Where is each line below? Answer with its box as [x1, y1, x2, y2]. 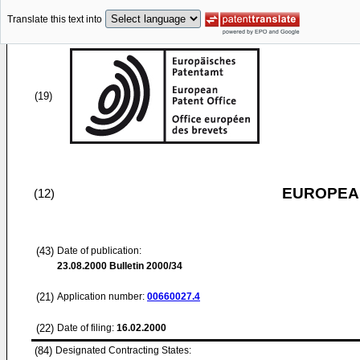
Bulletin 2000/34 [107, 260, 182, 272]
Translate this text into [7, 14, 102, 26]
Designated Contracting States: [55, 345, 191, 356]
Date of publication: [57, 245, 141, 256]
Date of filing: [57, 322, 114, 333]
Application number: [57, 291, 147, 302]
